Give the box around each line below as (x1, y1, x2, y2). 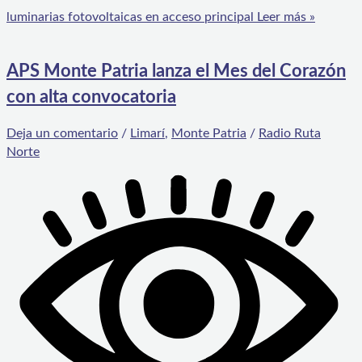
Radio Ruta (259, 126, 321, 140)
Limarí (130, 126, 165, 140)
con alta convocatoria (6, 87, 176, 106)
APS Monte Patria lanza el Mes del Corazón (6, 61, 346, 80)
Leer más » (254, 11, 315, 24)
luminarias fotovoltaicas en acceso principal (6, 11, 254, 24)
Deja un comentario (6, 126, 118, 140)
